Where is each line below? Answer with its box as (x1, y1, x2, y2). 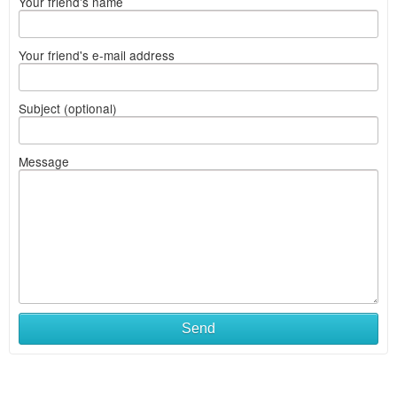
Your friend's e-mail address (19, 46, 175, 64)
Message (19, 152, 69, 170)
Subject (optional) (19, 99, 117, 117)
